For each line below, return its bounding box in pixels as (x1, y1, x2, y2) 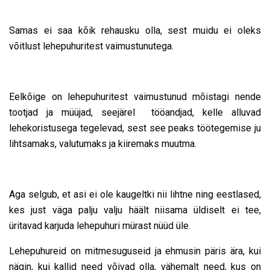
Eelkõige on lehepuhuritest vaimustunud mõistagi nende (9, 91, 261, 103)
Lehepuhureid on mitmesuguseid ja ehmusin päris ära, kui (9, 245, 261, 257)
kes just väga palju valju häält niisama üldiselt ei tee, (9, 204, 261, 216)
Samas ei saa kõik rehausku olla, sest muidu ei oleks (9, 25, 261, 37)
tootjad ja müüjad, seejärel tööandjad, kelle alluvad (9, 107, 261, 119)
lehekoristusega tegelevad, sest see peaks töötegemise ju (9, 122, 261, 134)
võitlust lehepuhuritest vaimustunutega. (9, 40, 174, 52)
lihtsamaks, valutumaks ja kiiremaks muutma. (9, 138, 196, 150)
